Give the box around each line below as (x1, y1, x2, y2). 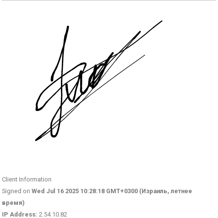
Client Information (2, 175, 52, 183)
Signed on (2, 187, 32, 195)
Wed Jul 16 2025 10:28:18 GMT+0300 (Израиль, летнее (32, 187, 193, 195)
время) (2, 199, 25, 206)
